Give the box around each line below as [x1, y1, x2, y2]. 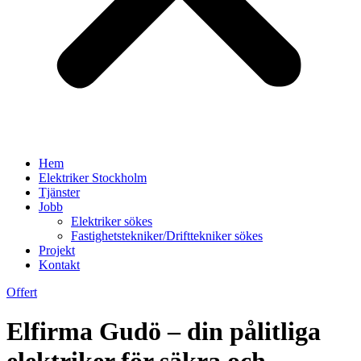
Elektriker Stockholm [39, 171, 147, 185]
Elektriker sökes [71, 214, 152, 228]
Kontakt [39, 258, 80, 272]
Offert [6, 285, 37, 299]
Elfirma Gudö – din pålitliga [6, 317, 321, 346]
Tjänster [39, 185, 80, 199]
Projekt [39, 243, 75, 257]
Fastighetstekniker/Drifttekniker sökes [71, 229, 263, 243]
